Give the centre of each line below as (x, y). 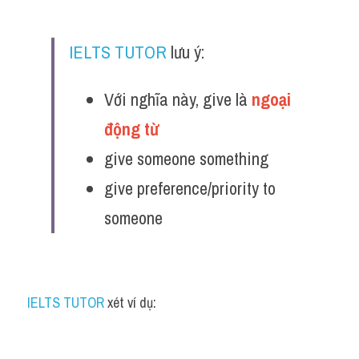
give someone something (186, 159)
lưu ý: (186, 52)
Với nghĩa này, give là (178, 99)
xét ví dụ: (130, 303)
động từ (133, 129)
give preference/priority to (190, 188)
